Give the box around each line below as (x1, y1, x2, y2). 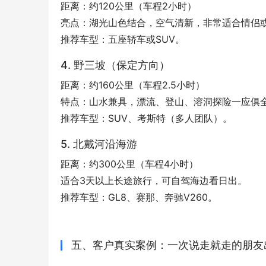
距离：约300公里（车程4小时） (61, 158, 198, 170)
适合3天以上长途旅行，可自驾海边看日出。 (61, 175, 247, 187)
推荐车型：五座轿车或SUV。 (61, 33, 185, 46)
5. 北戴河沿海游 (61, 138, 137, 151)
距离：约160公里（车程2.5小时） (61, 79, 205, 91)
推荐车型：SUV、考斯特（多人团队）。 (61, 112, 232, 125)
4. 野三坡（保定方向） (61, 59, 170, 72)
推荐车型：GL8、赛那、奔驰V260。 (61, 191, 217, 204)
